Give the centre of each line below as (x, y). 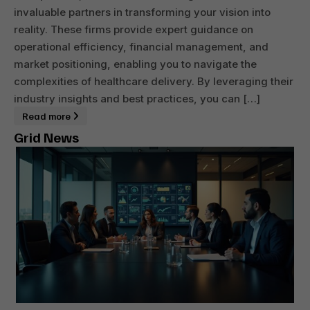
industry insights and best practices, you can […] (137, 99)
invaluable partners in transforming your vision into (142, 12)
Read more (47, 116)
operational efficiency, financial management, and (141, 47)
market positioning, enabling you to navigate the (135, 64)
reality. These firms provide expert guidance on (134, 30)
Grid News (46, 137)
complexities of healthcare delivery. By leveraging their (154, 82)
